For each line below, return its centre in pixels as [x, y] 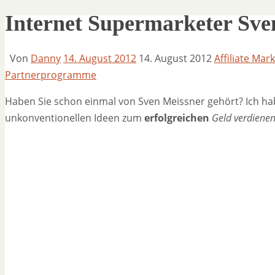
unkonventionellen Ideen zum [75, 118]
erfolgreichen [177, 118]
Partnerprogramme [51, 75]
